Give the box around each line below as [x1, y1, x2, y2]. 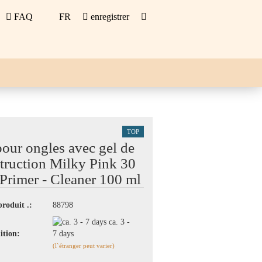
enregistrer [90, 12, 129, 22]
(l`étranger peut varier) [52, 242, 115, 250]
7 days [52, 229, 74, 239]
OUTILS [43, 97, 77, 106]
